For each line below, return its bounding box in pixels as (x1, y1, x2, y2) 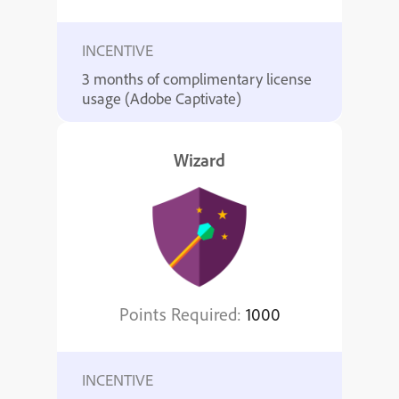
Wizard (174, 149, 225, 171)
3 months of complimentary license (82, 69, 312, 89)
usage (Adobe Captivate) (82, 88, 241, 109)
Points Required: (118, 303, 246, 325)
